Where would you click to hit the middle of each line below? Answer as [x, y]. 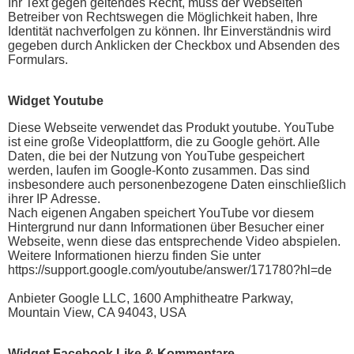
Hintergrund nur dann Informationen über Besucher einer [166, 227]
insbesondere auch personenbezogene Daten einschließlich [177, 184]
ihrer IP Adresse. [54, 198]
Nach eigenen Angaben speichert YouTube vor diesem [161, 213]
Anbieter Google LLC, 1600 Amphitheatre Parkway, [151, 298]
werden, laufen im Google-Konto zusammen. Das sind [159, 170]
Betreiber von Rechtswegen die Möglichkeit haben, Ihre [163, 17]
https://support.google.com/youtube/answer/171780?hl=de [170, 269]
